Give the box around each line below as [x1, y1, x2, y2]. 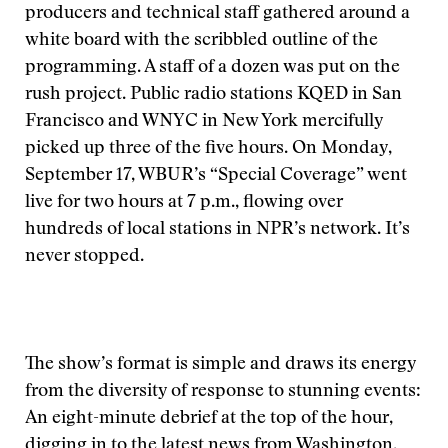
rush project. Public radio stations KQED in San [25, 86, 402, 104]
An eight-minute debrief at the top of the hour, [25, 410, 393, 428]
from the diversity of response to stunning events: [25, 383, 421, 401]
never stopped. [25, 248, 144, 266]
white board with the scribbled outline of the [25, 32, 378, 50]
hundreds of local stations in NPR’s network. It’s [25, 221, 410, 239]
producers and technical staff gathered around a [25, 5, 410, 23]
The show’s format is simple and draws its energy [25, 356, 416, 374]
